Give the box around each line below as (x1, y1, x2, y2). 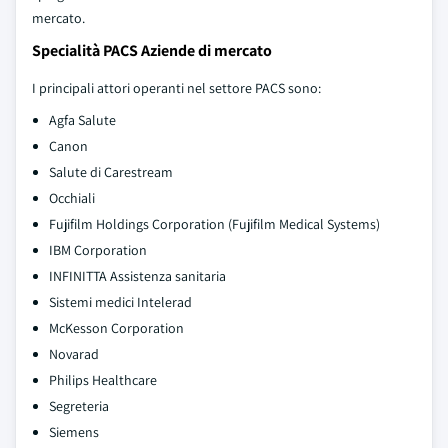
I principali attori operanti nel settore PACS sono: (32, 79, 321, 97)
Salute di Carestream (49, 163, 173, 181)
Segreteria (49, 397, 109, 415)
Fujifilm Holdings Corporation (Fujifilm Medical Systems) (49, 215, 380, 233)
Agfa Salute (49, 111, 116, 129)
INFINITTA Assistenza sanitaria (49, 267, 226, 285)
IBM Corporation (49, 241, 147, 259)
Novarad (49, 345, 99, 363)
